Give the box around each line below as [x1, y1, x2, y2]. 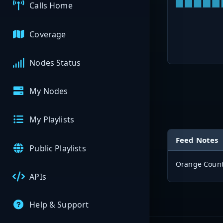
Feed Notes [176, 135, 219, 145]
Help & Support [29, 199, 89, 211]
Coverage [29, 28, 66, 40]
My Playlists [29, 114, 75, 125]
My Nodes [29, 86, 68, 97]
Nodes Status [29, 57, 81, 68]
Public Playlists [29, 142, 86, 154]
